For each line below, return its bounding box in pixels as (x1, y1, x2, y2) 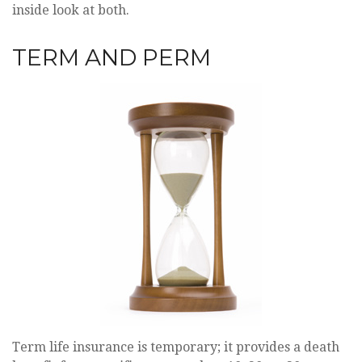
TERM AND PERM (12, 43, 211, 71)
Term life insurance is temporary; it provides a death (12, 339, 339, 355)
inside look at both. (12, 2, 129, 18)
